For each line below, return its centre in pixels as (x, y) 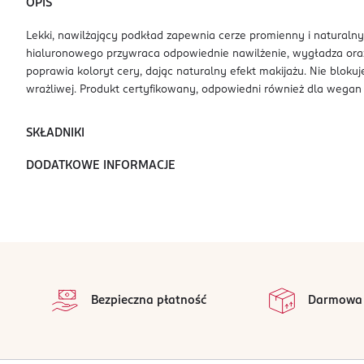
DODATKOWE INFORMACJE (101, 166)
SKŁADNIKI (55, 133)
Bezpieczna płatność (149, 301)
